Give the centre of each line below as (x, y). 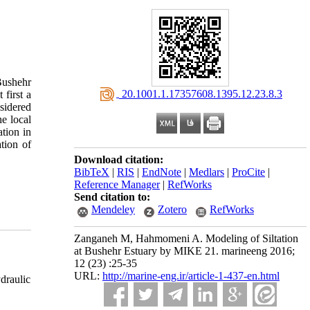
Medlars (207, 172)
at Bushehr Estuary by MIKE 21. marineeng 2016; (184, 251)
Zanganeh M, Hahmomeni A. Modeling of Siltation (186, 238)
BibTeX (92, 172)
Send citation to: (112, 197)
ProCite (248, 172)
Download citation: (119, 159)
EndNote (162, 172)
